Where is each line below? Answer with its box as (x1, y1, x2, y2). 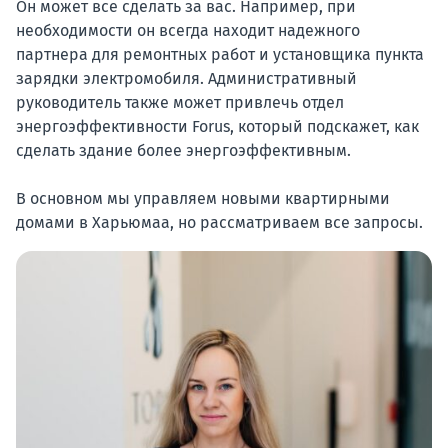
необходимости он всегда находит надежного (16, 21, 360, 41)
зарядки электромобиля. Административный (16, 69, 357, 89)
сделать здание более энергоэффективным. (16, 141, 351, 161)
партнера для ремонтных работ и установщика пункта (16, 45, 424, 65)
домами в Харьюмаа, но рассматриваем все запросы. (16, 213, 423, 233)
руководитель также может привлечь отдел (16, 93, 344, 113)
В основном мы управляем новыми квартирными (16, 189, 390, 209)
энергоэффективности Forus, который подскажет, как (16, 117, 419, 137)
